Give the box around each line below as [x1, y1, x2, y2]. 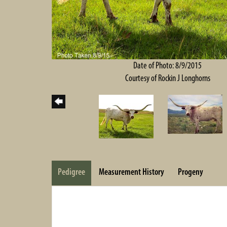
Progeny [178, 166, 203, 177]
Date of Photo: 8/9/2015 [133, 59, 202, 71]
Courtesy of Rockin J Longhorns [125, 72, 210, 84]
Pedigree [58, 166, 85, 177]
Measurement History [99, 166, 164, 177]
